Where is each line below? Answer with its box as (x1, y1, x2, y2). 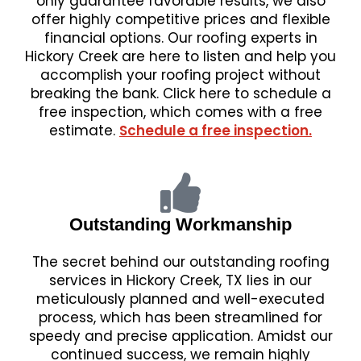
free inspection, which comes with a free (39, 102, 322, 122)
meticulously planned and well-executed (36, 289, 325, 309)
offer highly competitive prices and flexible (31, 10, 330, 29)
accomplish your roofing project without (40, 65, 321, 85)
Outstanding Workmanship (69, 214, 292, 234)
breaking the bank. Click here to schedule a (30, 84, 331, 103)
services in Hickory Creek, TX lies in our (49, 271, 312, 290)
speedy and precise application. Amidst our (28, 326, 333, 346)
